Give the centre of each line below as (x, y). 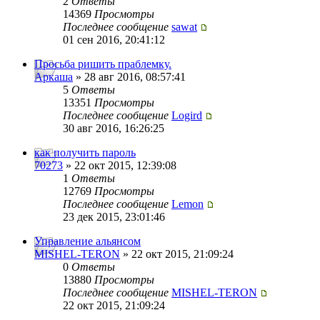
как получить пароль (85, 153)
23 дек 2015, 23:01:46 (114, 217)
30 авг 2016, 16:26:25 (114, 129)
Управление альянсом (87, 241)
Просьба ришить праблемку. (103, 64)
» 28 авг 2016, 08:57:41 (129, 77)
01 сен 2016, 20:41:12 (114, 40)
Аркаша (54, 77)
